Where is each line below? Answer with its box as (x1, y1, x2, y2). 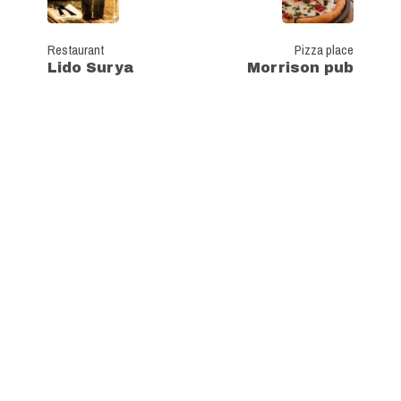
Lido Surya (47, 60, 134, 76)
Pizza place (294, 40, 354, 60)
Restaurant (47, 40, 104, 60)
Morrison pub (247, 60, 354, 76)
